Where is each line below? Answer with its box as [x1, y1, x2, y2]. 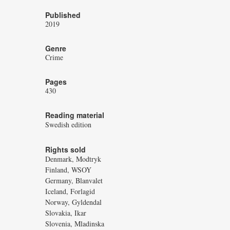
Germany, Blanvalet [45, 176, 103, 185]
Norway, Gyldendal [45, 197, 102, 207]
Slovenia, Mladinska [45, 219, 104, 228]
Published [45, 10, 81, 20]
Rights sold [45, 144, 86, 155]
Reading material [45, 110, 104, 120]
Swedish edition [45, 120, 91, 129]
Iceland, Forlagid [45, 186, 95, 196]
